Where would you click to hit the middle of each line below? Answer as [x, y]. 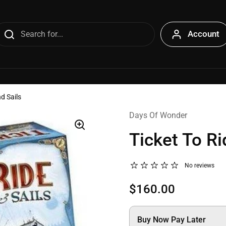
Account [204, 34]
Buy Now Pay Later [172, 220]
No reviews [200, 165]
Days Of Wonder [158, 115]
